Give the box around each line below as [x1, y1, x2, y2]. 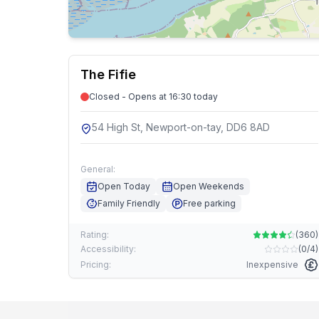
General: [80, 164, 115, 174]
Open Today [98, 181, 150, 192]
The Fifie [80, 67, 136, 82]
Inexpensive [246, 259, 298, 270]
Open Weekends [173, 181, 244, 192]
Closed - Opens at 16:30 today [89, 91, 218, 102]
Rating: [80, 229, 109, 240]
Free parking [183, 198, 236, 209]
